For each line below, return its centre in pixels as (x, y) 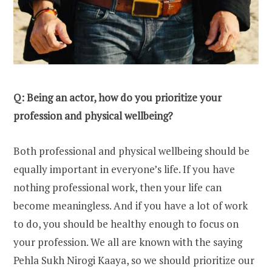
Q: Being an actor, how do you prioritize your (117, 98)
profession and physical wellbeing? (93, 116)
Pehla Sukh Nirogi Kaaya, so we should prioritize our (134, 260)
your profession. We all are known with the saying (128, 242)
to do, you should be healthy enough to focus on (126, 224)
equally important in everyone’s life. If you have (124, 169)
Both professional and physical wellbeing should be (131, 151)
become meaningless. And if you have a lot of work (131, 206)
